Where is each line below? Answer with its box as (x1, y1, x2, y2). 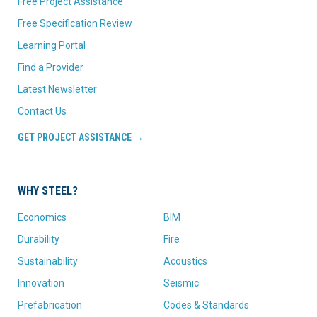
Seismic (163, 277, 199, 289)
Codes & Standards (163, 299, 249, 311)
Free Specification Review (18, 17, 132, 29)
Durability (18, 233, 59, 245)
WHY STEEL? (18, 183, 78, 197)
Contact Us (18, 105, 67, 117)
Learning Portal (18, 39, 86, 51)
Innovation (18, 277, 64, 289)
